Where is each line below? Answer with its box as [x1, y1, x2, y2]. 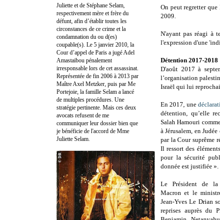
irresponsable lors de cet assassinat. [56, 64, 138, 72]
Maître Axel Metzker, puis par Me [56, 80, 136, 87]
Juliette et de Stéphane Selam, [56, 1, 125, 9]
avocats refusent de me [56, 111, 109, 119]
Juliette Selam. [56, 135, 90, 142]
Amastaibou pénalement [56, 56, 112, 64]
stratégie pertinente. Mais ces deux [56, 104, 136, 111]
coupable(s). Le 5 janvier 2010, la [56, 41, 134, 48]
